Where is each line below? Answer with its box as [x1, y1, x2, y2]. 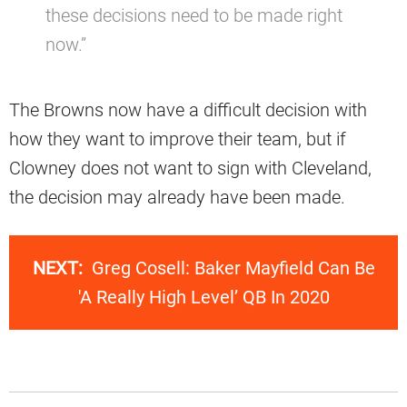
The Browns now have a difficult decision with [9, 99, 367, 122]
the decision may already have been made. [9, 186, 345, 209]
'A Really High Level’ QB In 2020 [77, 286, 330, 309]
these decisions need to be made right [45, 5, 342, 27]
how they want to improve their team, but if [9, 128, 346, 151]
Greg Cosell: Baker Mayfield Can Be [91, 257, 375, 280]
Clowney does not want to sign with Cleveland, [9, 157, 372, 180]
